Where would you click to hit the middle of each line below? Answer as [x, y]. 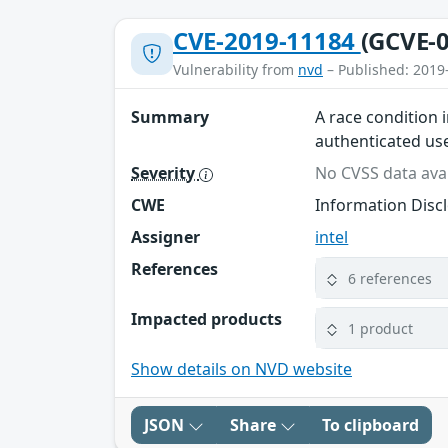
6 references [390, 278]
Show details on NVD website [241, 369]
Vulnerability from [235, 70]
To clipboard [370, 425]
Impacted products [206, 319]
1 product [381, 328]
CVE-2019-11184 [267, 41]
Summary [170, 117]
